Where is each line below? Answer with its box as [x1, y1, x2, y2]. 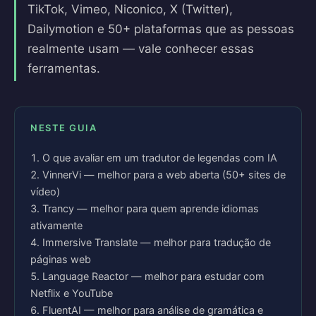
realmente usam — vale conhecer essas [28, 42, 254, 56]
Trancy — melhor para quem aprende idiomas [42, 202, 259, 215]
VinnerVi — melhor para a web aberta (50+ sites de [42, 169, 286, 181]
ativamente [30, 219, 83, 232]
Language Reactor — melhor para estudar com [42, 270, 265, 283]
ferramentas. [28, 61, 100, 75]
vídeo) [30, 186, 60, 198]
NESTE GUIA [30, 122, 97, 133]
